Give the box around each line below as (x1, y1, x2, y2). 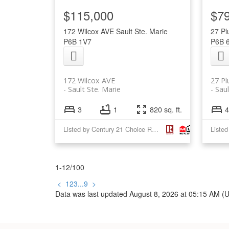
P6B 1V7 (63, 36, 91, 47)
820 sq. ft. (149, 103, 182, 114)
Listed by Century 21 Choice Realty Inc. (151, 124, 158, 134)
